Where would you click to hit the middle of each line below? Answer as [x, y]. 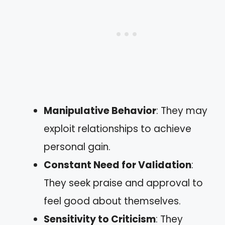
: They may [182, 111]
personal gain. [77, 147]
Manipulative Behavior [100, 111]
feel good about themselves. [112, 201]
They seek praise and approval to [123, 183]
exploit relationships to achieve [118, 129]
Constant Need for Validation [118, 165]
